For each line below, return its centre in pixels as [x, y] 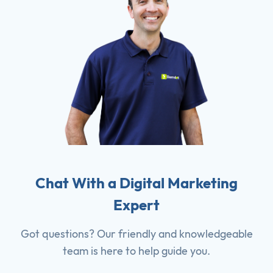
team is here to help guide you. [136, 251]
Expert [136, 205]
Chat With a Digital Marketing [136, 183]
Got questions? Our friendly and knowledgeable [136, 234]
